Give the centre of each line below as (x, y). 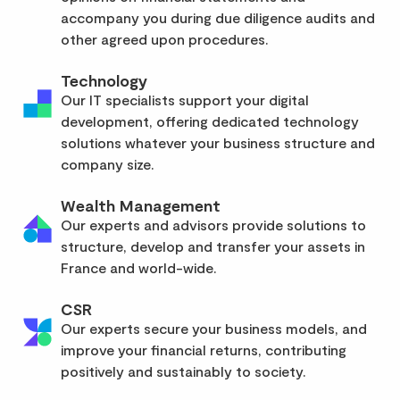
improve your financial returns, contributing (204, 349)
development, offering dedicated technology (210, 121)
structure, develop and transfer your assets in (213, 246)
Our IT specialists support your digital (185, 99)
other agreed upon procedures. (165, 38)
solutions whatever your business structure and (218, 142)
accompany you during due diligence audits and (218, 17)
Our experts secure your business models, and (214, 328)
